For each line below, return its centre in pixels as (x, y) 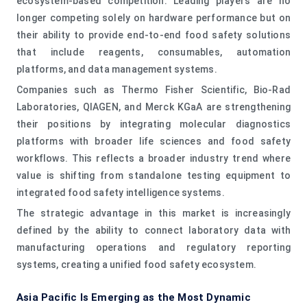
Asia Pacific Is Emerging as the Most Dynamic (134, 297)
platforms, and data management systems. (117, 69)
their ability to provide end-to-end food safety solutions (153, 35)
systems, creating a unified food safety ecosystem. (137, 264)
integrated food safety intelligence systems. (121, 192)
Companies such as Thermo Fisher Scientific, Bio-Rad (153, 89)
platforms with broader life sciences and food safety (153, 141)
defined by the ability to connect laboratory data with (153, 230)
